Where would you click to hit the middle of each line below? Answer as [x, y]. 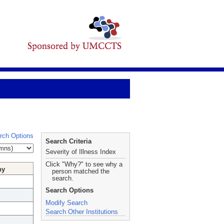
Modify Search [66, 203]
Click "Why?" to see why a [84, 164]
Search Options [69, 190]
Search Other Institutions [82, 212]
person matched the [81, 171]
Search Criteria [68, 141]
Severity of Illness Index [81, 152]
